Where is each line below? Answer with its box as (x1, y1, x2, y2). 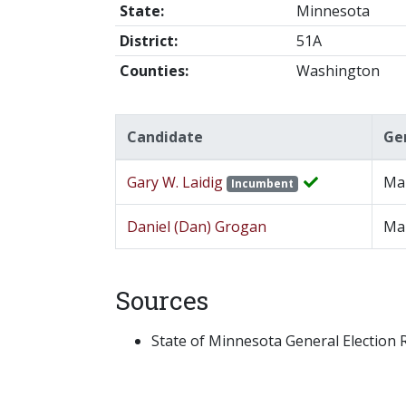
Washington (295, 61, 380, 82)
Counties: (119, 61, 188, 82)
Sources (115, 284, 208, 318)
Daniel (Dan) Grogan (127, 217, 266, 237)
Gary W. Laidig (127, 172, 227, 193)
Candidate (127, 127, 203, 148)
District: (119, 31, 178, 52)
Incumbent (230, 176, 294, 192)
